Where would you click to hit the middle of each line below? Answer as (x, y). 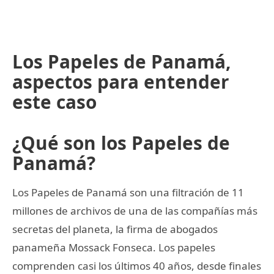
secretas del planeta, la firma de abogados (115, 229)
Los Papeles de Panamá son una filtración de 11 (128, 192)
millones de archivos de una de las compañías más (135, 210)
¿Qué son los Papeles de (121, 143)
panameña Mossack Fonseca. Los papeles (114, 247)
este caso (54, 102)
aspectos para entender (121, 81)
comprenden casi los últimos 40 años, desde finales (137, 265)
